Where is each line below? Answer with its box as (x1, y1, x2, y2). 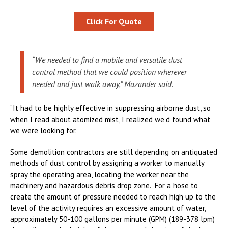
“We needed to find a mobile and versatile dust (32, 54, 182, 65)
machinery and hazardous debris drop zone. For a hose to (10, 181, 198, 191)
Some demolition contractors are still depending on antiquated (10, 147, 217, 157)
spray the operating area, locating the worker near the (10, 169, 189, 180)
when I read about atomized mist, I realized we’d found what (10, 115, 210, 125)
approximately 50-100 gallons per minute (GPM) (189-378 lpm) (10, 214, 215, 224)
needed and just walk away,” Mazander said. (32, 79, 173, 90)
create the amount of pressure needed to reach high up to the (10, 192, 216, 202)
